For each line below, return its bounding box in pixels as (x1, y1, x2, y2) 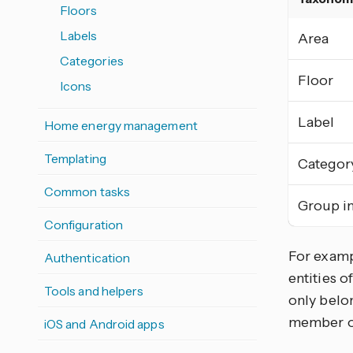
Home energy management (44, 117, 198, 133)
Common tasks (44, 184, 130, 199)
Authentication (44, 250, 131, 266)
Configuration (44, 217, 124, 232)
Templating (44, 150, 106, 166)
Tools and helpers (44, 283, 144, 299)
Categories (60, 53, 124, 69)
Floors (60, 2, 98, 18)
